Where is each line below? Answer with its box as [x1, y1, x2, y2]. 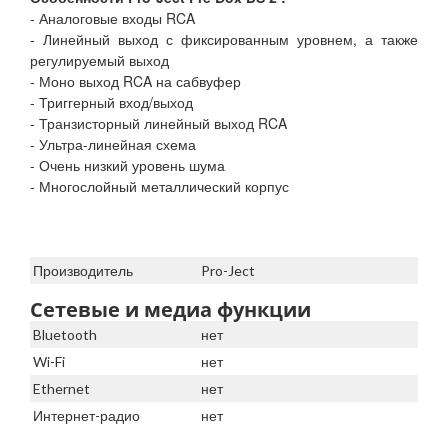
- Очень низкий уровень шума [30, 155, 225, 176]
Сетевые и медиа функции [30, 296, 311, 324]
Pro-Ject [201, 262, 255, 280]
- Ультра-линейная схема [30, 134, 196, 155]
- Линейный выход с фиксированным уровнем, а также [30, 29, 418, 50]
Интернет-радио [33, 407, 140, 425]
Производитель [33, 262, 133, 280]
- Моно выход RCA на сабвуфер [30, 71, 241, 92]
